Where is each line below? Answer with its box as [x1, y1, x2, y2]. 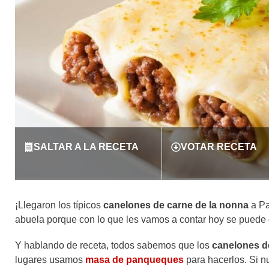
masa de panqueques [85, 255, 184, 265]
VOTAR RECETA [180, 142, 257, 153]
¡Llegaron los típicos [15, 200, 103, 211]
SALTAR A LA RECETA [34, 142, 139, 153]
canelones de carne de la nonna [103, 200, 249, 211]
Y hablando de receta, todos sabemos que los [15, 240, 212, 251]
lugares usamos [15, 255, 85, 265]
